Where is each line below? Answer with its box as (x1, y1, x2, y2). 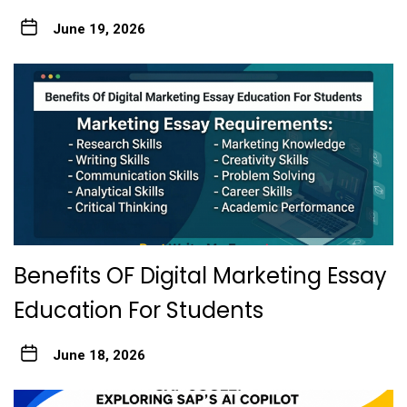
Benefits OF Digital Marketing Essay (14, 260, 387, 291)
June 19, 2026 (52, 20, 145, 37)
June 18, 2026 (52, 346, 145, 363)
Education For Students (14, 294, 269, 325)
